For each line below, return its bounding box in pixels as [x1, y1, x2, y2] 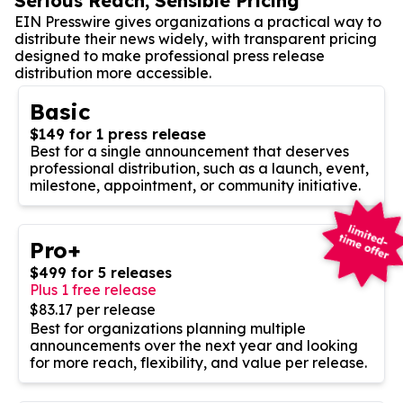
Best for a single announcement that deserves [30, 141, 349, 160]
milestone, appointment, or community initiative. [30, 175, 361, 194]
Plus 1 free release [30, 280, 157, 299]
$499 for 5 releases [30, 263, 172, 282]
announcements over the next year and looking [30, 336, 358, 354]
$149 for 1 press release [30, 124, 206, 143]
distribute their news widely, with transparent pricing [14, 29, 377, 48]
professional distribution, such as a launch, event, [30, 158, 369, 177]
